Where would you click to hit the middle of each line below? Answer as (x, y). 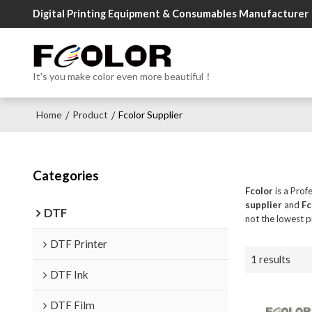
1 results (270, 260)
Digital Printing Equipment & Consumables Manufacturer (170, 14)
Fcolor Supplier (150, 115)
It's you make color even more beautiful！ (123, 76)
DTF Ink (69, 274)
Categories (65, 175)
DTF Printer (78, 243)
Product (90, 115)
